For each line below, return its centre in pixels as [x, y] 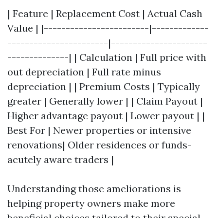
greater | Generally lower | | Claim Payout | [105, 101]
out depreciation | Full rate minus [84, 72]
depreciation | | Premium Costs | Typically [104, 86]
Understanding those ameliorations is [94, 189]
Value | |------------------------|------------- [108, 28]
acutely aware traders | [61, 159]
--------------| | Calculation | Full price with [107, 57]
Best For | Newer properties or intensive [99, 130]
